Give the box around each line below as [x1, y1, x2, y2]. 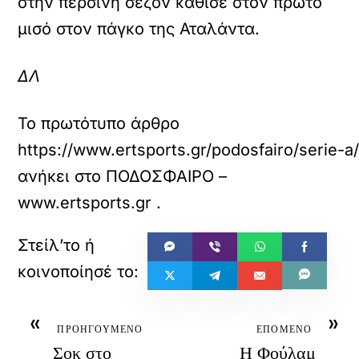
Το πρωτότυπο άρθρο [18, 114, 180, 133]
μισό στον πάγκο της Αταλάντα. [18, 19, 260, 38]
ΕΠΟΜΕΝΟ [256, 322, 313, 336]
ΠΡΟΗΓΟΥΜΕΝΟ [57, 322, 143, 336]
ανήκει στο [18, 167, 107, 186]
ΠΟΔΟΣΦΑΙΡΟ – [106, 167, 228, 186]
